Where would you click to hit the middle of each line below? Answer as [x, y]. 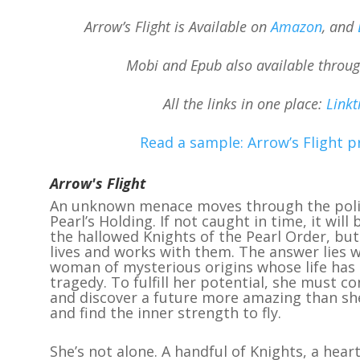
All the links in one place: [245, 104]
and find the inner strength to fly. [165, 313]
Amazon [296, 27]
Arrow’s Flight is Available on [177, 27]
